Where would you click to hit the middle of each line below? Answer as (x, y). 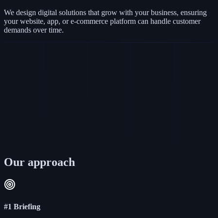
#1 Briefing (22, 207)
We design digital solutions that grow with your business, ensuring (105, 13)
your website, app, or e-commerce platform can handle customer (102, 21)
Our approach (39, 162)
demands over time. (34, 30)
